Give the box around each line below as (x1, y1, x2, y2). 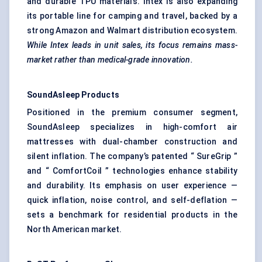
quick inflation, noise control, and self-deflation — (27, 195, 237, 205)
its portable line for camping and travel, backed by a (27, 11, 237, 21)
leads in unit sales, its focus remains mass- (72, 40, 237, 50)
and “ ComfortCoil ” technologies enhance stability (27, 166, 237, 176)
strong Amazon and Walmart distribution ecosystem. (27, 26, 237, 36)
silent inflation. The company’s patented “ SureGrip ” (27, 151, 237, 161)
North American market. (27, 225, 122, 235)
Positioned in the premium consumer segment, (27, 108, 237, 118)
